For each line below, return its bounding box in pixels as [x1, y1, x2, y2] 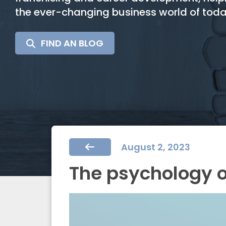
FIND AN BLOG [36, 37, 103, 50]
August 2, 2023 [121, 141, 190, 154]
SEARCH [103, 35, 140, 48]
